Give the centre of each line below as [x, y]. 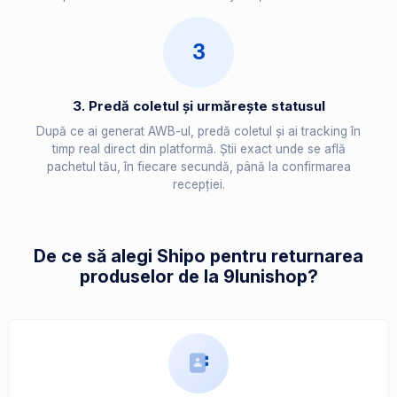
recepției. [198, 185]
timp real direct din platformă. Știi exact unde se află [198, 149]
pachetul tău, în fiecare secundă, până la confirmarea [198, 167]
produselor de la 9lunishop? [198, 277]
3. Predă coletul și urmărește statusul [198, 106]
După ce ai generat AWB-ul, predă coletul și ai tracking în [198, 132]
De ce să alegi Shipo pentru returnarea [198, 257]
